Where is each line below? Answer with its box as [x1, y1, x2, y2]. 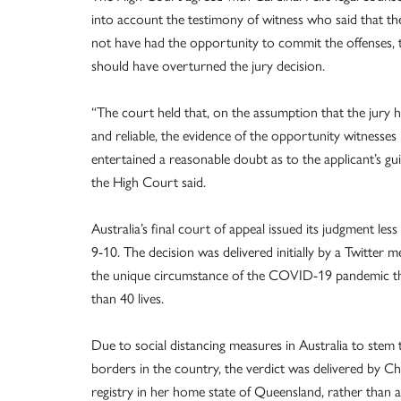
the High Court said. [91, 174, 206, 191]
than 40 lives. [91, 290, 164, 307]
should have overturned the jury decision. [91, 57, 325, 74]
